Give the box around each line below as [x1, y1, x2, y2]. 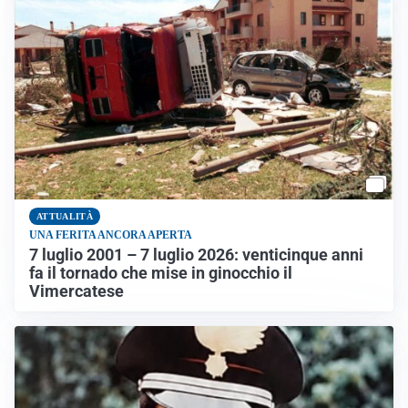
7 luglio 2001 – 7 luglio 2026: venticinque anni [29, 245, 363, 264]
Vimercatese [29, 281, 124, 301]
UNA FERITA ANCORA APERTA [29, 228, 192, 241]
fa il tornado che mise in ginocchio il [29, 263, 292, 282]
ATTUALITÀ [36, 210, 93, 221]
